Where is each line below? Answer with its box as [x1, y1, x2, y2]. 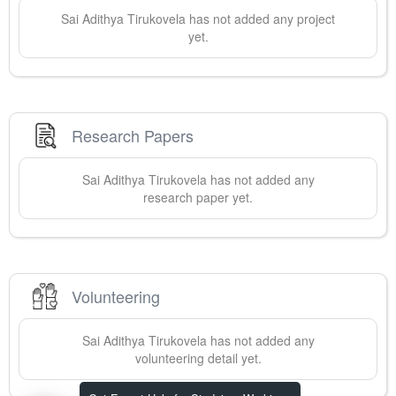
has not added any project [186, 10, 335, 28]
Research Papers [72, 123, 194, 147]
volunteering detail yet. [134, 349, 262, 368]
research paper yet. [143, 188, 253, 207]
